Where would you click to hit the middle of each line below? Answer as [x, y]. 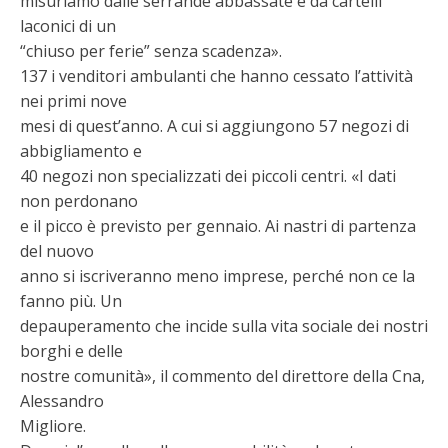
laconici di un [68, 26]
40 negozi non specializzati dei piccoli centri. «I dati [208, 176]
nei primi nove [73, 101]
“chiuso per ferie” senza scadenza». [151, 51]
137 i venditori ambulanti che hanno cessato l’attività [216, 76]
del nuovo [57, 251]
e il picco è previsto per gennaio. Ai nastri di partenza [218, 226]
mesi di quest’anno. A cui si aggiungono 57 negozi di [214, 126]
